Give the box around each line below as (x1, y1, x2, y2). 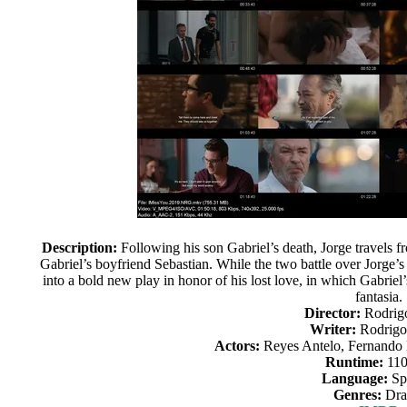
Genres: (333, 387, 382, 402)
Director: (304, 305, 362, 321)
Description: (42, 240, 118, 255)
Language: (321, 371, 388, 386)
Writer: (309, 322, 356, 337)
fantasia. (355, 289, 403, 304)
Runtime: (324, 354, 383, 370)
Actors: (213, 338, 260, 353)
